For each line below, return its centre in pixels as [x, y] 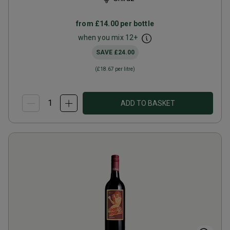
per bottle [136, 24]
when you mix [101, 37]
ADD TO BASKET [148, 103]
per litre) [124, 69]
